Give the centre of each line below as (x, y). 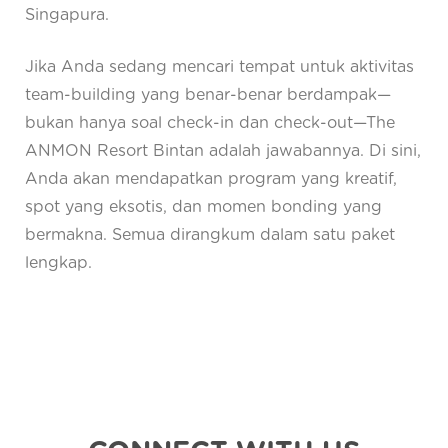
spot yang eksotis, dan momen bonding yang (203, 207)
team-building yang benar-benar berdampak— (208, 95)
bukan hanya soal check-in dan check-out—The (210, 123)
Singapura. (67, 15)
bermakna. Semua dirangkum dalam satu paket (210, 235)
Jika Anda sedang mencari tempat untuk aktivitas (219, 67)
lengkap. (58, 263)
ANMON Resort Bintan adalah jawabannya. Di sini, (223, 151)
